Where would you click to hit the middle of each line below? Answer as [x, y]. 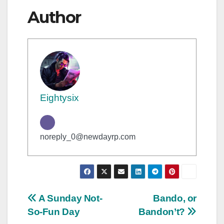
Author [54, 17]
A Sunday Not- [69, 198]
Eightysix [59, 98]
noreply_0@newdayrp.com [88, 137]
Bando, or [175, 198]
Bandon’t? [163, 212]
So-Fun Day [54, 212]
